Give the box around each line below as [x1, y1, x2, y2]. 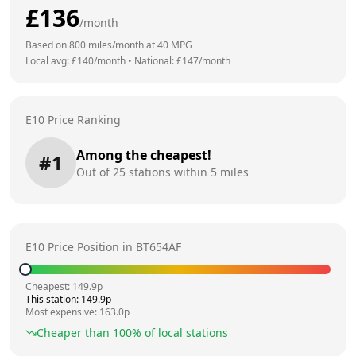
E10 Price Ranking [25, 111, 121, 127]
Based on [25, 37, 69, 52]
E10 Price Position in [25, 238, 136, 254]
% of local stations [132, 324, 228, 340]
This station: [25, 292, 81, 306]
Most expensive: [25, 304, 99, 319]
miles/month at [86, 37, 157, 52]
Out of [76, 164, 113, 180]
